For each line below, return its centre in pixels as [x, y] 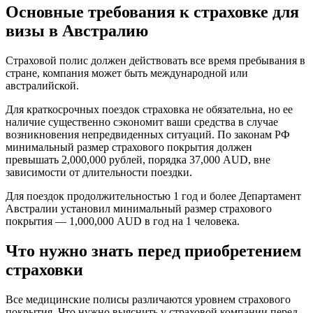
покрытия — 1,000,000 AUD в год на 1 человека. [123, 221]
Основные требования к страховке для [152, 12]
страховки [44, 270]
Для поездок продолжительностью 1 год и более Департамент [153, 196]
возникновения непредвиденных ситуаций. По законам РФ [148, 135]
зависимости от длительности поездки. [99, 173]
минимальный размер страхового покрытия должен [129, 147]
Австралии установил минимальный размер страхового [139, 209]
